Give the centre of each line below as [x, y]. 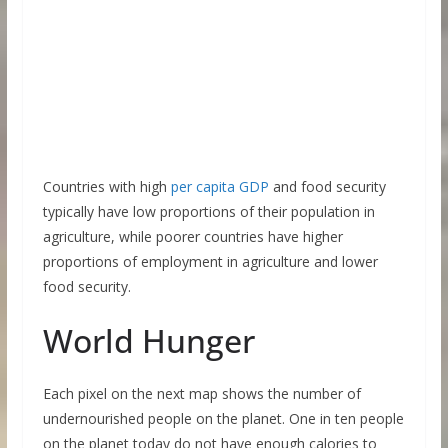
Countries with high [106, 186]
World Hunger [148, 340]
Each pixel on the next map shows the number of [201, 393]
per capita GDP [219, 186]
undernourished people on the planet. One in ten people [223, 418]
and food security [327, 186]
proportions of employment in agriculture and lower [210, 261]
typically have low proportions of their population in [208, 211]
